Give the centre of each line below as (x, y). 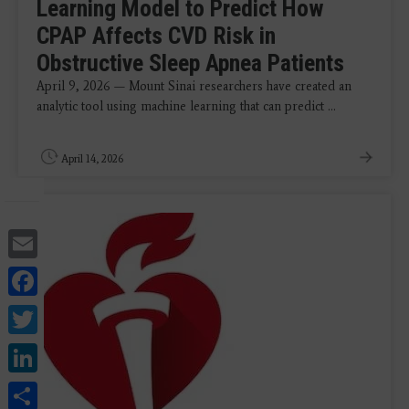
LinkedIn (94, 355)
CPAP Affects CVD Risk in (156, 35)
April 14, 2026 (92, 158)
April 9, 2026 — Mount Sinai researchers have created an (194, 86)
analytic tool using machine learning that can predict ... (186, 106)
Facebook (96, 278)
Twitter (82, 316)
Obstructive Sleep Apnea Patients (190, 63)
